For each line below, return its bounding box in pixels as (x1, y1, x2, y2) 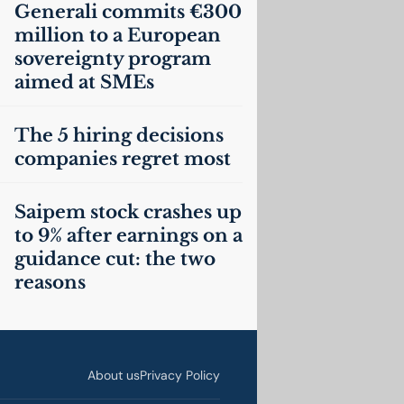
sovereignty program (14, 48, 211, 69)
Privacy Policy (140, 367, 221, 383)
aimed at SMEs (14, 71, 154, 93)
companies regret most (14, 148, 231, 170)
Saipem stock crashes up (14, 201, 242, 223)
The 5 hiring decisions (14, 124, 224, 146)
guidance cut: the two (14, 248, 216, 270)
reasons (14, 271, 86, 293)
